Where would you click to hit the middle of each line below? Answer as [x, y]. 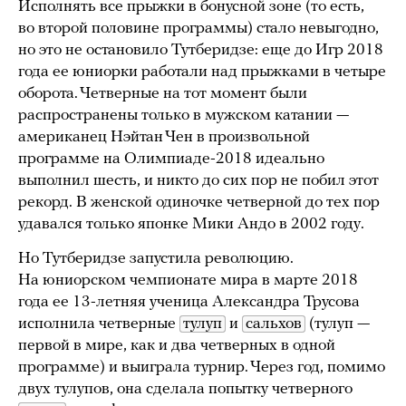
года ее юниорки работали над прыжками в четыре [202, 72]
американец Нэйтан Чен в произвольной [164, 138]
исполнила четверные [99, 324]
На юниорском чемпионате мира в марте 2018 [188, 281]
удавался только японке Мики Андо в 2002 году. [191, 225]
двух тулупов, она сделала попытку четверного [185, 390]
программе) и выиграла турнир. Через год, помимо [202, 368]
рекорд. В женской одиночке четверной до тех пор [199, 203]
